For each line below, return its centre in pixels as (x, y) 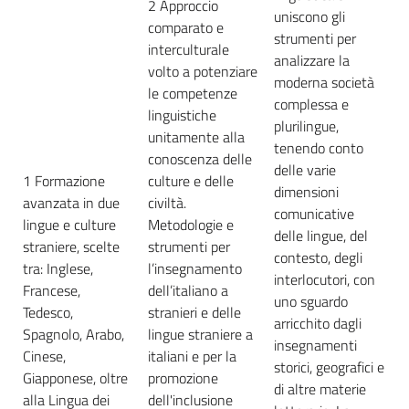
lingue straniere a (200, 334)
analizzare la (312, 60)
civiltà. (167, 202)
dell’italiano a (188, 290)
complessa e (311, 104)
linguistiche (182, 115)
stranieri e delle (194, 312)
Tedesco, (48, 312)
